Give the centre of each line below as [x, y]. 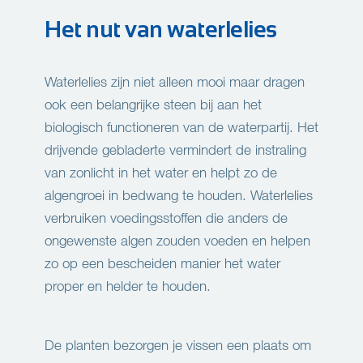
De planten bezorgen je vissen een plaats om [178, 345]
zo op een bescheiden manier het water [162, 263]
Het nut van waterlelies [161, 30]
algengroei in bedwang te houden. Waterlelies [179, 195]
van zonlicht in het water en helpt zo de [161, 173]
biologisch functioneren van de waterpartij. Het [181, 127]
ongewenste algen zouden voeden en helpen [177, 241]
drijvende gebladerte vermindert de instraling [175, 150]
